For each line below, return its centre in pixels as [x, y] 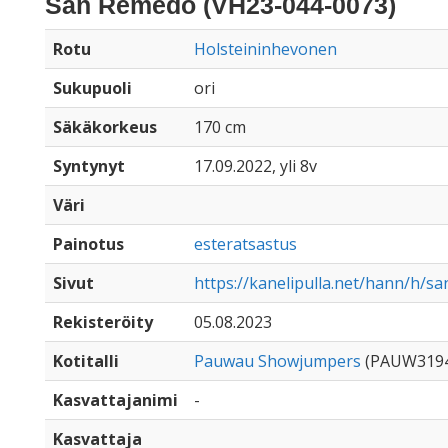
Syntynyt [89, 166]
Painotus [88, 244]
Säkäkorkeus [105, 127]
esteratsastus [245, 244]
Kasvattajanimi [115, 400]
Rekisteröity [103, 322]
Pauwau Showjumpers [277, 361]
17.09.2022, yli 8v [255, 166]
